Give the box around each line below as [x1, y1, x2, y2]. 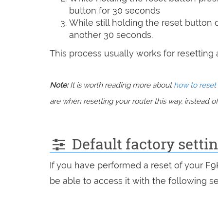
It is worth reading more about [68, 80, 174, 90]
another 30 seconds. [69, 29, 153, 40]
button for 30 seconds [69, 5, 160, 16]
